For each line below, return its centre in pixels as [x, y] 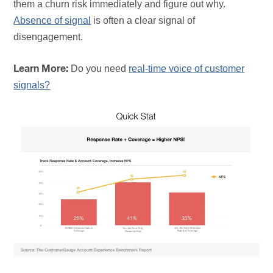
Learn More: [41, 69]
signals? [32, 85]
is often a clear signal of [143, 21]
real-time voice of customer [187, 69]
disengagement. [48, 37]
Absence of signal [52, 21]
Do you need [99, 69]
